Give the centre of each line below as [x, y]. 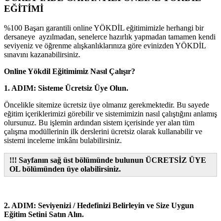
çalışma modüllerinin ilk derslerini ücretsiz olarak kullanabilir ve [103, 131]
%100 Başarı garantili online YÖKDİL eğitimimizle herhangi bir [104, 28]
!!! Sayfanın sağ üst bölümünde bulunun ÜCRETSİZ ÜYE [108, 160]
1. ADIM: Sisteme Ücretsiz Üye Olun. [66, 88]
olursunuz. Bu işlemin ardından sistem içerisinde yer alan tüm [99, 122]
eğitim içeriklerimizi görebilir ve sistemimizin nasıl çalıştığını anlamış [110, 113]
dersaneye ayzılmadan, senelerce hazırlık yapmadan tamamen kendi [110, 37]
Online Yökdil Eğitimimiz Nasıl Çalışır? [70, 71]
